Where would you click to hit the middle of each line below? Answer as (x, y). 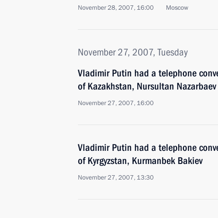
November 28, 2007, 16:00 (116, 8)
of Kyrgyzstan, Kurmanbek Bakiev (140, 161)
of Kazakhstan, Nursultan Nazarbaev (147, 86)
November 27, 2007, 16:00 (116, 103)
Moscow (177, 8)
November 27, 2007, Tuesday (133, 52)
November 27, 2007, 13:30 (116, 178)
